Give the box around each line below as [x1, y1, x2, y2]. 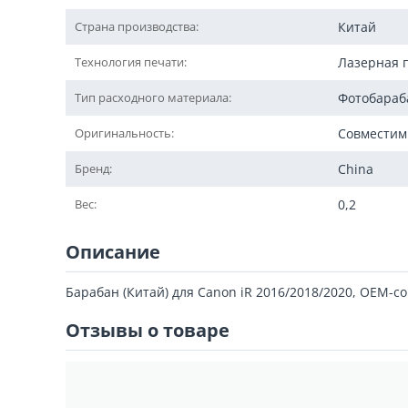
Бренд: [75, 160, 112, 177]
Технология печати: [75, 54, 187, 70]
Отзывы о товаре [66, 318, 229, 342]
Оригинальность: [75, 125, 174, 141]
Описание [66, 240, 160, 264]
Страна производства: [75, 18, 199, 35]
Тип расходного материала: [75, 89, 231, 106]
